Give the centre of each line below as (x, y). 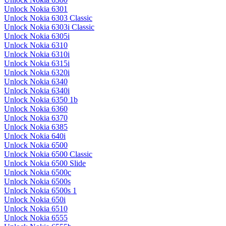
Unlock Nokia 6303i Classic (49, 27)
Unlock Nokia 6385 (36, 127)
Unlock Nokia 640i (35, 136)
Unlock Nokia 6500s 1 (40, 191)
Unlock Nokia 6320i (37, 73)
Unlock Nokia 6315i (37, 64)
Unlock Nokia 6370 (36, 118)
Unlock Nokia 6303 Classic (48, 18)
